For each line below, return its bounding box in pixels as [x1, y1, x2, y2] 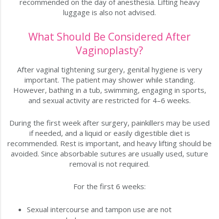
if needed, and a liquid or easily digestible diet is [29, 128, 190, 138]
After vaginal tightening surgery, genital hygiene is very [17, 65, 202, 75]
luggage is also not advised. [63, 7, 156, 18]
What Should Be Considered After [28, 30, 191, 44]
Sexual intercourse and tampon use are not [27, 204, 172, 215]
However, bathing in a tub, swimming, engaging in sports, [13, 85, 206, 95]
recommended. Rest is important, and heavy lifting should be [7, 138, 212, 149]
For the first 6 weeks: [73, 181, 146, 192]
